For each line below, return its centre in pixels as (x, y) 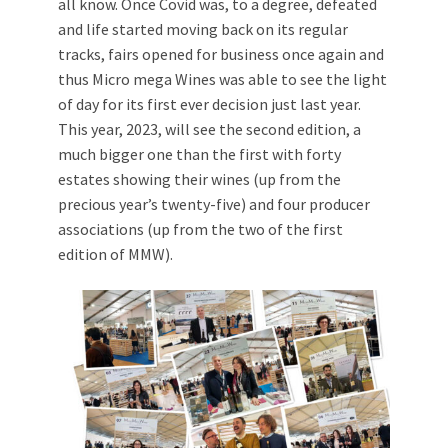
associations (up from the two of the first (200, 229)
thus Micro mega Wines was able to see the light (222, 79)
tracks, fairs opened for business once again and (221, 54)
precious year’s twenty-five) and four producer (214, 204)
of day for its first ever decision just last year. (209, 104)
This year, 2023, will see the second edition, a (209, 129)
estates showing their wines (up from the (199, 179)
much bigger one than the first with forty (199, 154)
